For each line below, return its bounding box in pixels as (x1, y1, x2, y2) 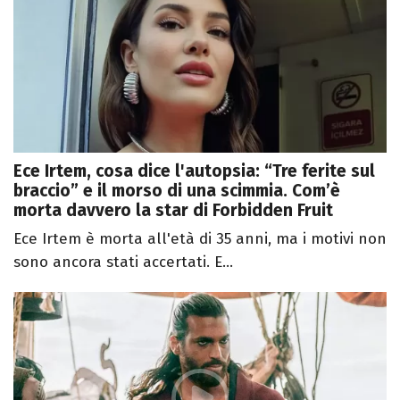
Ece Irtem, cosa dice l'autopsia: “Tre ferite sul (13, 160, 375, 181)
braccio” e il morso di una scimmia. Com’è (13, 179, 340, 201)
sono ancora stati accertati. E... (13, 252, 233, 271)
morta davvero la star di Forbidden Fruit (13, 199, 333, 221)
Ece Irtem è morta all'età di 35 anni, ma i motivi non (13, 229, 387, 248)
